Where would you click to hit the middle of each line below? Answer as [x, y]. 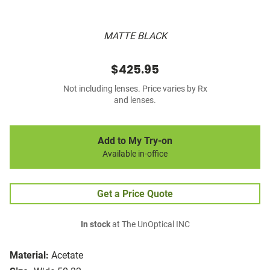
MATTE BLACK [135, 36]
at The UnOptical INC [150, 225]
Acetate [67, 256]
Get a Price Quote [135, 194]
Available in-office [135, 154]
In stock [95, 225]
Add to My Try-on [135, 141]
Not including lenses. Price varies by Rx [135, 89]
